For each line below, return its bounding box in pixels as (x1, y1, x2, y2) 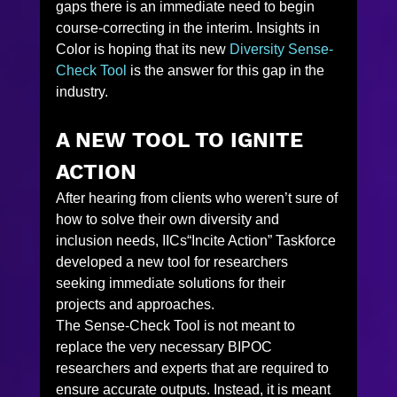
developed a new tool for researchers (55, 253, 292, 269)
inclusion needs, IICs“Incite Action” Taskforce (55, 232, 339, 248)
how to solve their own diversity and (55, 211, 283, 227)
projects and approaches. (55, 296, 214, 312)
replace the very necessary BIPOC (55, 339, 276, 354)
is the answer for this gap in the (126, 62, 328, 78)
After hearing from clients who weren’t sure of (55, 190, 341, 206)
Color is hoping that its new (55, 41, 230, 57)
